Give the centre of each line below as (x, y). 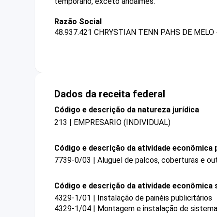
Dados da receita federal (110, 94)
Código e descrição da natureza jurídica (127, 110)
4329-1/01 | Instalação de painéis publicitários (133, 198)
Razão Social (78, 22)
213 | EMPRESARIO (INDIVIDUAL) (112, 122)
